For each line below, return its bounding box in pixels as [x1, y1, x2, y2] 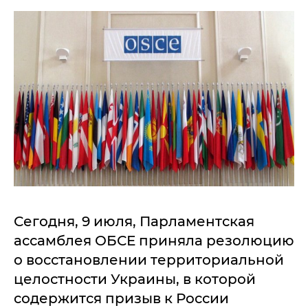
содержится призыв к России [14, 290, 229, 307]
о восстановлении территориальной [14, 252, 284, 268]
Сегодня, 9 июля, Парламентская [14, 213, 254, 230]
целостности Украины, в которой [14, 271, 256, 287]
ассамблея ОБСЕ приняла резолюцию [14, 232, 294, 249]
